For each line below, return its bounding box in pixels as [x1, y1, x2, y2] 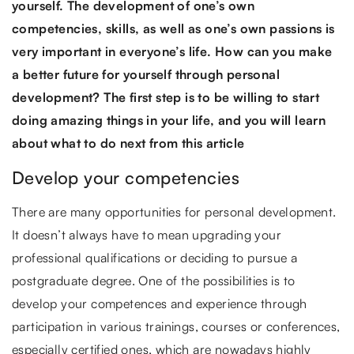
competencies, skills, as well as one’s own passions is [12, 21, 335, 37]
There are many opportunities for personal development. [12, 204, 337, 220]
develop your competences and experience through [12, 296, 307, 312]
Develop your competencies [12, 167, 239, 189]
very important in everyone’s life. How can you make [12, 43, 333, 60]
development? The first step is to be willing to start [12, 89, 320, 106]
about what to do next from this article [12, 135, 245, 152]
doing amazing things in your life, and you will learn [12, 112, 326, 129]
